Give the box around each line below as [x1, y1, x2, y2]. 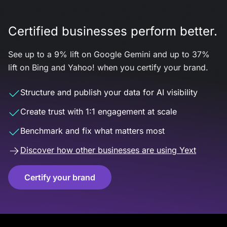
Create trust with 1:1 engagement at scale [20, 106, 177, 117]
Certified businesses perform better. [8, 24, 217, 39]
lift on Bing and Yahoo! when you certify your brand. [8, 62, 208, 72]
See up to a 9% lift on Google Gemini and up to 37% [8, 49, 210, 59]
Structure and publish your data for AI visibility [20, 87, 198, 97]
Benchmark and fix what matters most [20, 126, 165, 136]
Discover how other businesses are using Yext [20, 145, 196, 155]
